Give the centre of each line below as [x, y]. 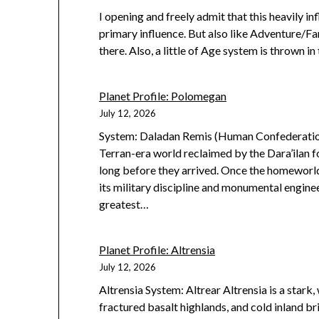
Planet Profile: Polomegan [163, 96]
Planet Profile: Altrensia [157, 250]
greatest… [124, 204]
